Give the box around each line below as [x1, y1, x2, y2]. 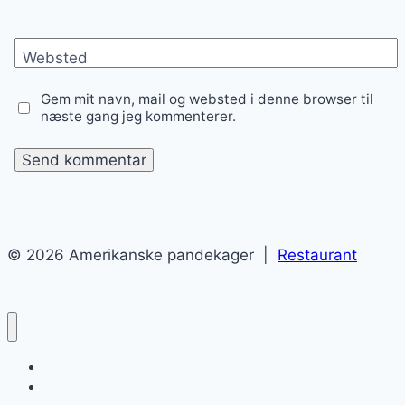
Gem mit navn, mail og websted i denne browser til [41, 90, 374, 108]
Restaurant [278, 245, 357, 264]
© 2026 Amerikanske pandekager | [7, 245, 278, 264]
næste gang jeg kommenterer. [41, 108, 237, 126]
